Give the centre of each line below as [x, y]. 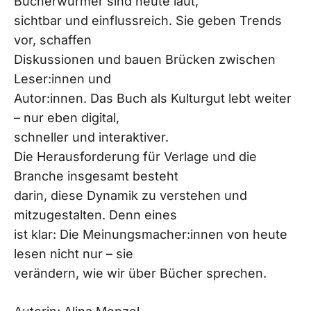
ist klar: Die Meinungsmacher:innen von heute [151, 234]
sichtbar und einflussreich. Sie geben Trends [148, 20]
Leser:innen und [62, 78]
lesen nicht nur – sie [74, 253]
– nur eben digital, [67, 117]
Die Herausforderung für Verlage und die [135, 156]
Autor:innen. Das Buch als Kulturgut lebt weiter [153, 98]
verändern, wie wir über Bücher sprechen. [140, 273]
